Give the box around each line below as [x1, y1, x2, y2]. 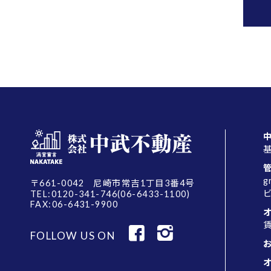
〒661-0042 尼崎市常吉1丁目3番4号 [30, 178, 195, 188]
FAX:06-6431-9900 [30, 199, 119, 209]
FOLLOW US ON [30, 229, 116, 242]
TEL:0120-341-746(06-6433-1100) [30, 189, 191, 199]
